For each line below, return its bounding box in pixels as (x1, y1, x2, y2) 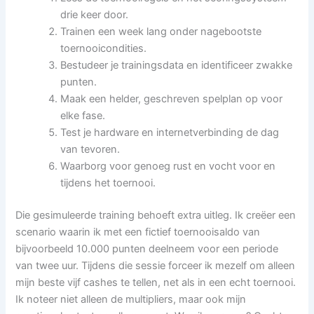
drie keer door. (60, 8, 129, 22)
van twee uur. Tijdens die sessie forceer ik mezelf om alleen (15, 259, 296, 272)
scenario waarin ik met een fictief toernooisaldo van (15, 225, 261, 238)
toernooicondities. (60, 42, 147, 55)
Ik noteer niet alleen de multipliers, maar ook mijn (15, 292, 247, 306)
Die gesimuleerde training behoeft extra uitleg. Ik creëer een (15, 208, 296, 221)
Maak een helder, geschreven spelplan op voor (60, 93, 283, 106)
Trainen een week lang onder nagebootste (60, 25, 262, 39)
